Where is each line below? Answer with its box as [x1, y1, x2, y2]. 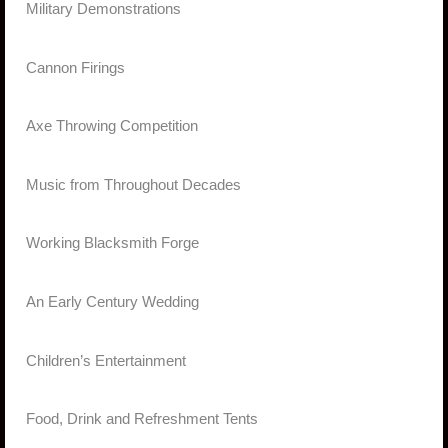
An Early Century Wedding [26, 294, 199, 311]
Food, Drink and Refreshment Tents [26, 411, 258, 428]
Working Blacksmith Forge [26, 235, 199, 252]
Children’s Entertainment [26, 352, 186, 369]
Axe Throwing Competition [26, 118, 198, 135]
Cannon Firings [26, 59, 125, 76]
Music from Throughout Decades [26, 176, 241, 193]
